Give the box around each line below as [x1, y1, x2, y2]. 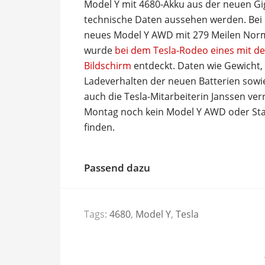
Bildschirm [84, 59, 131, 72]
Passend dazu [84, 160, 150, 174]
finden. [84, 120, 115, 134]
